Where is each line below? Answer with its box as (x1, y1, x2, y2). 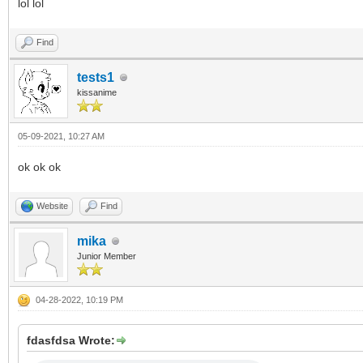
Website (36, 201, 68, 211)
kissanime (77, 88, 117, 97)
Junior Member (77, 251, 136, 261)
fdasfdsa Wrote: (27, 334, 115, 348)
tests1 (77, 70, 114, 84)
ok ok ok (18, 160, 61, 173)
